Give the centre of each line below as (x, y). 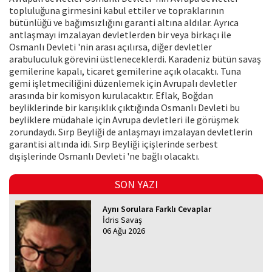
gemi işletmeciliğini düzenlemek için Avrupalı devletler (123, 83)
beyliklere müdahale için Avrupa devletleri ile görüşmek (124, 120)
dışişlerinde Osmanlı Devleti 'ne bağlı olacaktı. (104, 156)
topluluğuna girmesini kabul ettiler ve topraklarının (117, 11)
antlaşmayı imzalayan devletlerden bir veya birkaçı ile (120, 35)
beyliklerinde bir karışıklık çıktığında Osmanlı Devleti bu (124, 108)
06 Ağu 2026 (124, 231)
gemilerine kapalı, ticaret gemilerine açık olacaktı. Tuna (125, 71)
